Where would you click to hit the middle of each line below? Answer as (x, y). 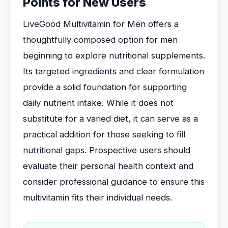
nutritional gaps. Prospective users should (107, 150)
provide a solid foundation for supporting (105, 87)
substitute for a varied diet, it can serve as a (110, 119)
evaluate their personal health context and (108, 166)
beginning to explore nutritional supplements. (114, 55)
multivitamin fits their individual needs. (97, 197)
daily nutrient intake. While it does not (98, 103)
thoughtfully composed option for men (100, 40)
